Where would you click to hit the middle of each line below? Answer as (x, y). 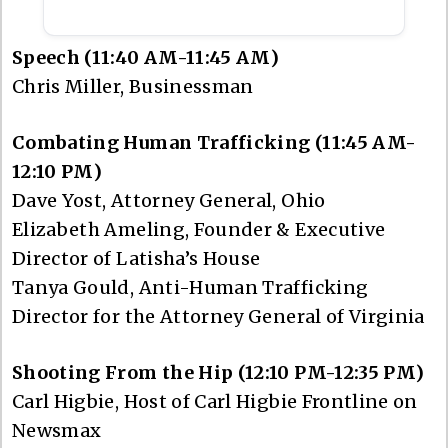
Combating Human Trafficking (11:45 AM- (214, 142)
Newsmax (57, 430)
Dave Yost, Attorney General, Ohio (169, 200)
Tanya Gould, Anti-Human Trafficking (190, 287)
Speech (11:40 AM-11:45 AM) (146, 57)
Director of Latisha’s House (136, 258)
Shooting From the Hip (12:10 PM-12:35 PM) (220, 372)
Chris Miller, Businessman (133, 86)
